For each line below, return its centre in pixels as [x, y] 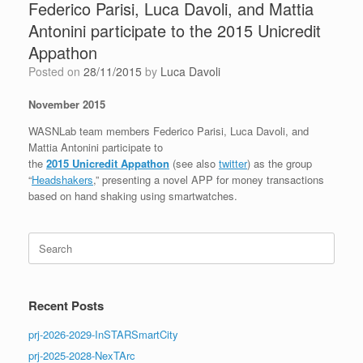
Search [44, 240]
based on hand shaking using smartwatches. [133, 196]
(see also [194, 164]
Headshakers [62, 180]
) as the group [280, 164]
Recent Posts [66, 306]
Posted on [60, 72]
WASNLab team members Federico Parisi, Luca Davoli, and [169, 131]
